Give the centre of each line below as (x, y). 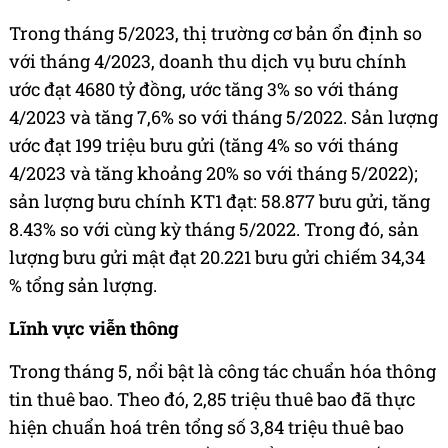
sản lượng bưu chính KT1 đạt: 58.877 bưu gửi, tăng (219, 200)
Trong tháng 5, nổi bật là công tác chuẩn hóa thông (222, 370)
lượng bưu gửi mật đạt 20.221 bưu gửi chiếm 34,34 (217, 256)
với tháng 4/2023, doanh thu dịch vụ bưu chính (208, 60)
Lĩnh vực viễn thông (94, 327)
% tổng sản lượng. (83, 284)
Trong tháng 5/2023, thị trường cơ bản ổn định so (215, 32)
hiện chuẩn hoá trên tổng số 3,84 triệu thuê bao (206, 426)
